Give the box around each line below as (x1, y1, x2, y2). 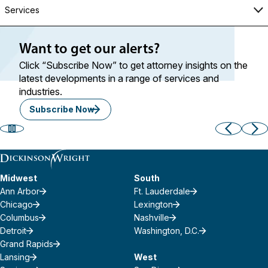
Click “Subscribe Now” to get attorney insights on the (19, 59, 248, 71)
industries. (19, 86, 62, 98)
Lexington (134, 199, 173, 209)
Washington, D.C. (134, 226, 199, 236)
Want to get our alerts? (19, 42, 160, 57)
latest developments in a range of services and (19, 72, 219, 84)
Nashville (134, 212, 169, 223)
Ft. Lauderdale (134, 186, 190, 196)
